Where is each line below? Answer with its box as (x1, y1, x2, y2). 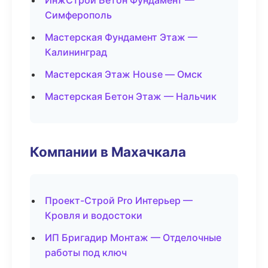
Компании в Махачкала (30, 144, 186, 160)
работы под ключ (45, 246, 127, 258)
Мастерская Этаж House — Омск (45, 68, 202, 80)
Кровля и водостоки (45, 209, 142, 221)
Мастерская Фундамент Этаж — (45, 31, 197, 43)
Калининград (45, 46, 107, 58)
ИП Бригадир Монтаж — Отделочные (45, 232, 221, 243)
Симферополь (45, 9, 112, 21)
